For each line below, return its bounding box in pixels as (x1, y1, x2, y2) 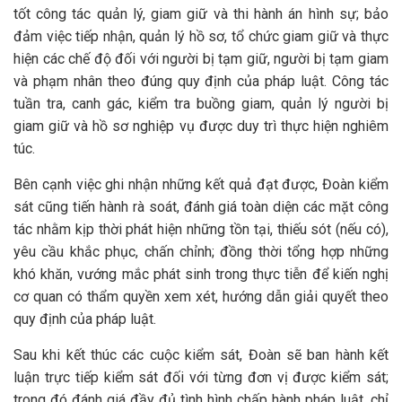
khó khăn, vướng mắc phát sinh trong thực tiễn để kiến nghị (13, 266, 389, 283)
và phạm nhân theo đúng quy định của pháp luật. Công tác (13, 73, 389, 90)
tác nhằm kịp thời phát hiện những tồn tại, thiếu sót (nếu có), (13, 221, 389, 238)
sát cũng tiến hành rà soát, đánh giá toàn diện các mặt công (13, 198, 389, 215)
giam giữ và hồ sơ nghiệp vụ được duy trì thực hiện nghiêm (13, 118, 389, 135)
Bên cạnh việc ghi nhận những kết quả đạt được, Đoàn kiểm (13, 176, 389, 193)
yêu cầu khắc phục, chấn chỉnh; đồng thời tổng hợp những (13, 243, 389, 260)
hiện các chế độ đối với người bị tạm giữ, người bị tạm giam (13, 50, 389, 67)
